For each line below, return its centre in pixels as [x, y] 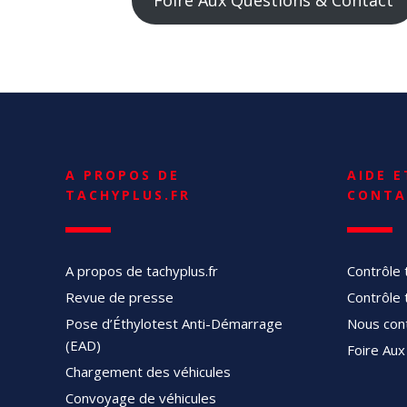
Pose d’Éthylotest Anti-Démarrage [174, 324]
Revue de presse [119, 298]
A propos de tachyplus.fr [142, 271]
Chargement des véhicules [148, 372]
